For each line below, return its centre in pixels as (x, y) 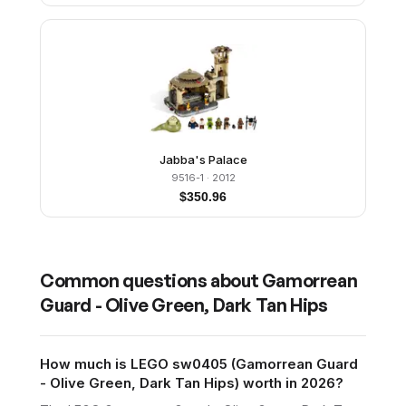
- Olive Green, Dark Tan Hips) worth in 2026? (192, 383)
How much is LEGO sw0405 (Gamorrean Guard (199, 364)
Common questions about (151, 280)
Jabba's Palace (203, 159)
